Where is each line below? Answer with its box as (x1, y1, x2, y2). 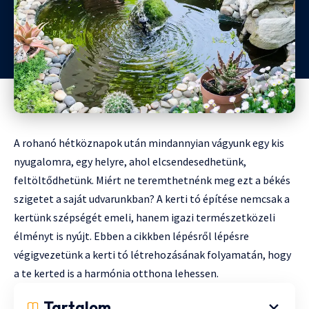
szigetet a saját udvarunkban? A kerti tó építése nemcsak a (14, 191, 290, 206)
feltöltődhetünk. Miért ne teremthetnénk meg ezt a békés (14, 172, 290, 187)
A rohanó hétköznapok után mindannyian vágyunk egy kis (14, 135, 284, 150)
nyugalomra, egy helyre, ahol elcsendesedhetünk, (14, 154, 246, 168)
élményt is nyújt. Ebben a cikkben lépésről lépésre (14, 228, 249, 243)
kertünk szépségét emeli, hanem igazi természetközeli (14, 210, 275, 224)
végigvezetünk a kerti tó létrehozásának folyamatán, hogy (14, 247, 291, 261)
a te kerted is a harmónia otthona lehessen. (14, 266, 219, 280)
